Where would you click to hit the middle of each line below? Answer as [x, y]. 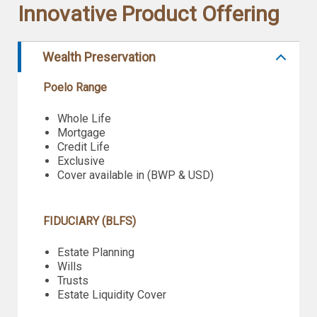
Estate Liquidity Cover [112, 295]
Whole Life [84, 119]
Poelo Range [75, 87]
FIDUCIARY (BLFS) [90, 221]
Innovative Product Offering [149, 14]
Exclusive [81, 161]
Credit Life [83, 147]
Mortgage [81, 133]
